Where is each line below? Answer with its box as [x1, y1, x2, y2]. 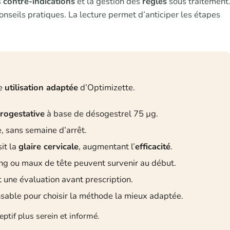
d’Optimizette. [78, 82, 135, 94]
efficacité [135, 141, 170, 153]
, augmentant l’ [79, 141, 135, 153]
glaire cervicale [18, 141, 79, 153]
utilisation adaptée [5, 82, 78, 94]
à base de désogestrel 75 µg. [45, 108, 158, 120]
